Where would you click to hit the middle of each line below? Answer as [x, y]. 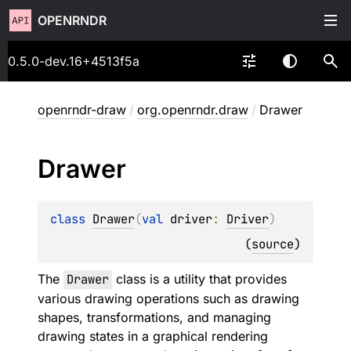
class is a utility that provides [199, 279]
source [273, 244]
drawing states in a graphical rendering [153, 336]
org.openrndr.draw [193, 110]
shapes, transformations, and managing [154, 317]
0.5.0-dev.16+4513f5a [74, 61]
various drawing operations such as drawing [168, 299]
